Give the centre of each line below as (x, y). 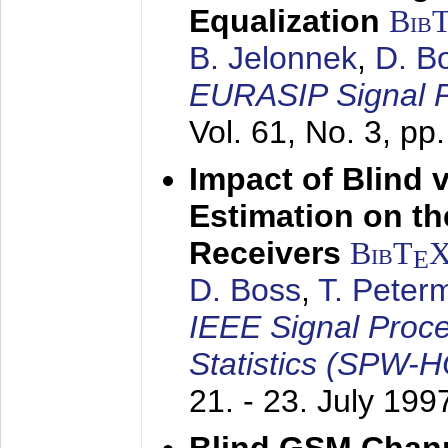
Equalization (284, 21)
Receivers (265, 253)
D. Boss (245, 290)
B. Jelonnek (273, 58)
